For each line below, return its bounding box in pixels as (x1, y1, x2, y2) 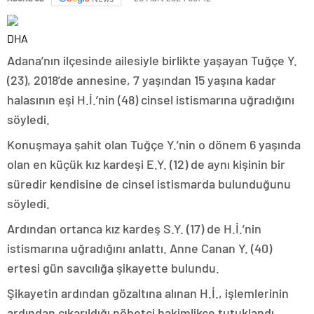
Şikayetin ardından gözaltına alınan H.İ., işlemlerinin (7, 285, 289, 301)
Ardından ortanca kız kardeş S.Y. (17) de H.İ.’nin (7, 221, 261, 237)
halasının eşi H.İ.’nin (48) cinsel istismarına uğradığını (7, 92, 294, 108)
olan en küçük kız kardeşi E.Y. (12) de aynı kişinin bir (7, 156, 285, 172)
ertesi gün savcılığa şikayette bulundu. (7, 260, 219, 276)
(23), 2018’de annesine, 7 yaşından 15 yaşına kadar (7, 72, 276, 88)
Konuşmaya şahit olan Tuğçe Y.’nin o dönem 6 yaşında (7, 137, 301, 153)
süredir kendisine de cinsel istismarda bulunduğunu (7, 176, 291, 192)
